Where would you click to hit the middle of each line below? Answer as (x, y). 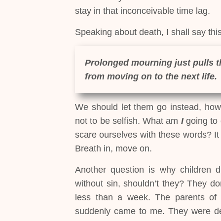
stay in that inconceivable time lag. (143, 11)
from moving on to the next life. (151, 76)
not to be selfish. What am (127, 121)
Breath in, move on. (113, 149)
